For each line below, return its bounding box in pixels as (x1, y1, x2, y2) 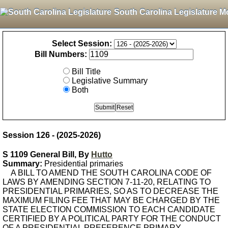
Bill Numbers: (35, 50, 87, 59)
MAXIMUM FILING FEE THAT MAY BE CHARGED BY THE (3, 196, 220, 205)
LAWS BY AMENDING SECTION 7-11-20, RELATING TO (3, 178, 211, 186)
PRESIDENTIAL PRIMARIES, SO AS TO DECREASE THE (3, 187, 218, 195)
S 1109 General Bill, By (3, 150, 91, 159)
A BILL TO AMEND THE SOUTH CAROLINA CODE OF (3, 168, 212, 177)
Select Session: (51, 39, 112, 48)
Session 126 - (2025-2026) (3, 131, 101, 139)
